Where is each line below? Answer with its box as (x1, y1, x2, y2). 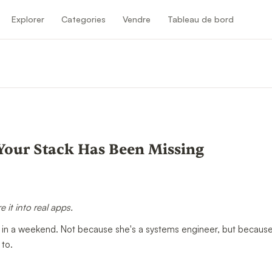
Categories (61, 14, 106, 24)
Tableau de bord (168, 14, 234, 24)
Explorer (12, 14, 45, 24)
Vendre (123, 14, 151, 24)
